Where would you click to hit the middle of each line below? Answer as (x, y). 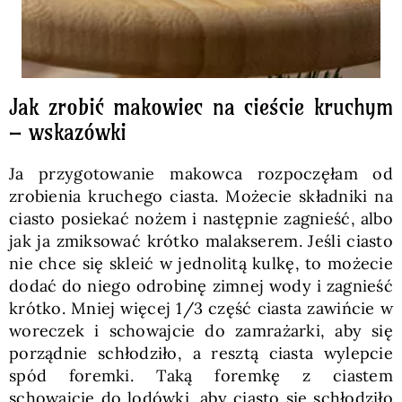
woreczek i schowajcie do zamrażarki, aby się (201, 330)
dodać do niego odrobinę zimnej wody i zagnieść (201, 285)
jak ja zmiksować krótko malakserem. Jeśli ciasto (201, 240)
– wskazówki (67, 131)
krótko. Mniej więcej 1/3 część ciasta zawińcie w (201, 308)
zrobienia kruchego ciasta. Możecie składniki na (201, 196)
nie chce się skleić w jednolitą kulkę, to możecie (201, 263)
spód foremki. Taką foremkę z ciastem (201, 375)
